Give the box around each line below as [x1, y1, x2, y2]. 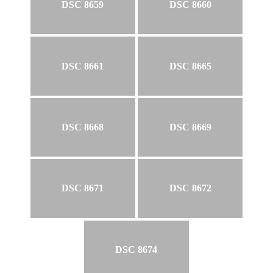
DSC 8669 [169, 122, 211, 133]
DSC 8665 [169, 60, 211, 71]
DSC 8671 [62, 183, 104, 194]
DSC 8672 [169, 183, 211, 194]
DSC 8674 [115, 244, 158, 255]
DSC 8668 [62, 122, 104, 133]
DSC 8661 [62, 60, 104, 71]
